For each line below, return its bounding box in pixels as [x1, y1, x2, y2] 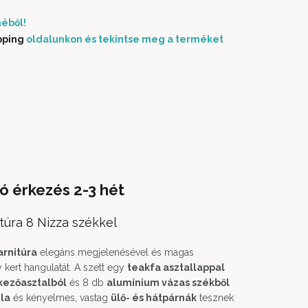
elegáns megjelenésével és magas [37, 247, 194, 258]
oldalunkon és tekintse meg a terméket [24, 34, 223, 45]
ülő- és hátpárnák [111, 292, 197, 303]
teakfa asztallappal [127, 262, 225, 273]
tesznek [197, 292, 234, 303]
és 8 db [67, 277, 107, 288]
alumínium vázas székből [107, 277, 230, 288]
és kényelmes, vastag [10, 292, 111, 303]
